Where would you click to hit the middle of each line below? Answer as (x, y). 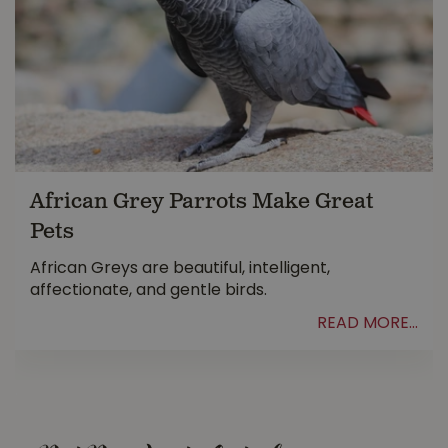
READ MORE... (367, 324)
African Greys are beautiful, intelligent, (180, 269)
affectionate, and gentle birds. (148, 291)
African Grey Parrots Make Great (202, 202)
